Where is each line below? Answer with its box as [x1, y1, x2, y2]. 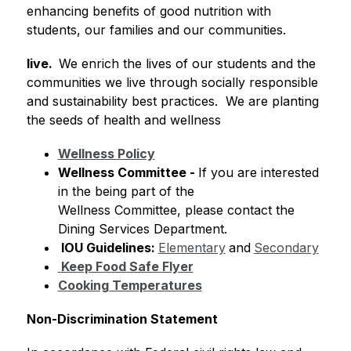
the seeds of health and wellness [26, 111, 225, 128]
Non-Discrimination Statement [26, 310, 218, 327]
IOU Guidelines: [57, 239, 158, 255]
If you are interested [197, 164, 319, 180]
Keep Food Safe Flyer [60, 258, 194, 274]
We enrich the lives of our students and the [58, 55, 316, 71]
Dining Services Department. [57, 220, 227, 237]
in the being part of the [57, 183, 198, 199]
